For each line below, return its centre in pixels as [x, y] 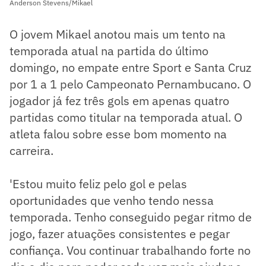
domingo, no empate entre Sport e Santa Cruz [130, 68]
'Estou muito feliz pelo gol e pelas [98, 184]
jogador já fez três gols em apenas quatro [119, 101]
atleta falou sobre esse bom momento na [118, 134]
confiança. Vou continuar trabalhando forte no [130, 251]
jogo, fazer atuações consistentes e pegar [120, 234]
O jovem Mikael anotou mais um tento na [118, 34]
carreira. [31, 151]
